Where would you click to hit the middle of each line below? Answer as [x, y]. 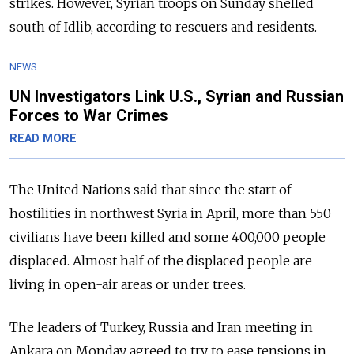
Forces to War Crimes [89, 115]
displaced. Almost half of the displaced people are [161, 260]
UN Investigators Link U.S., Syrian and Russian [177, 96]
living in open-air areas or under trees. [128, 284]
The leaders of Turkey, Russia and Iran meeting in [161, 327]
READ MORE [43, 138]
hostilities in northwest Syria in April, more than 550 [170, 213]
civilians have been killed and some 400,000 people [168, 237]
